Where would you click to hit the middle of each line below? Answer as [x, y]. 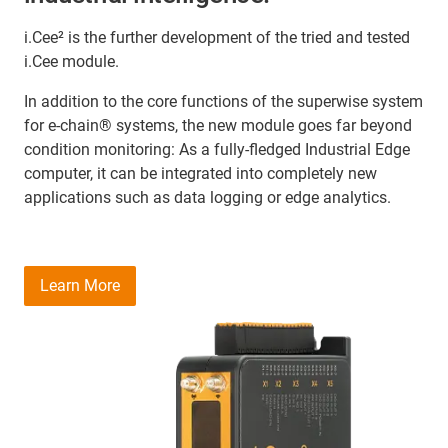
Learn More [80, 285]
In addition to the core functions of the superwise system [223, 101]
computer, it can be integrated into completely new [200, 173]
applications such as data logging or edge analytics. [207, 197]
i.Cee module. [71, 61]
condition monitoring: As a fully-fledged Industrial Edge [217, 149]
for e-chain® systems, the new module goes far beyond [218, 125]
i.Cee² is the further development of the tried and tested [217, 37]
